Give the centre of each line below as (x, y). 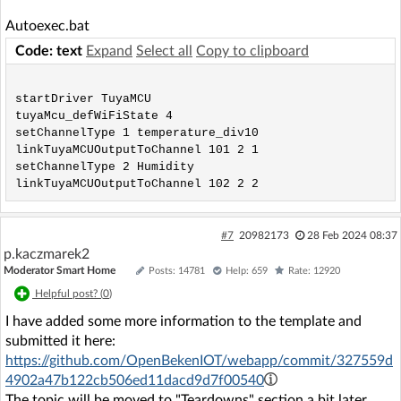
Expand (109, 51)
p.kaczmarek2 (47, 254)
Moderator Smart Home (60, 270)
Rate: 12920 (314, 271)
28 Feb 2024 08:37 (352, 235)
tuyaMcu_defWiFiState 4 (94, 115)
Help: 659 (247, 271)
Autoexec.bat (47, 26)
